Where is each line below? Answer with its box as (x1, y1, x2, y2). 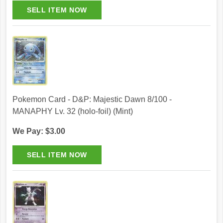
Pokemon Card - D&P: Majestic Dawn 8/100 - (12, 95, 172, 104)
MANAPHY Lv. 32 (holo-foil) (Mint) (12, 107, 133, 116)
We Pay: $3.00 (12, 127, 65, 136)
